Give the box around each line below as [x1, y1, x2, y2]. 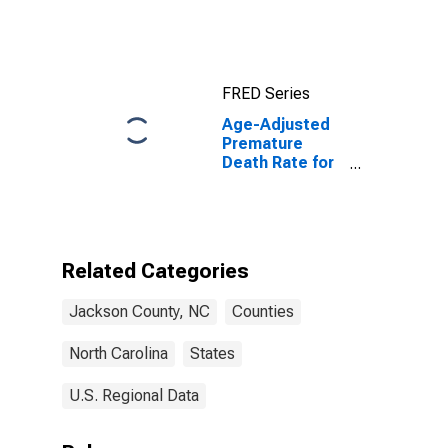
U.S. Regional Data [69, 386, 199, 405]
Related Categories [62, 259, 249, 283]
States [190, 344, 235, 363]
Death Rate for [222, 153, 334, 172]
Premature [222, 134, 303, 153]
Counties [232, 302, 294, 321]
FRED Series [222, 84, 310, 103]
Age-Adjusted [222, 115, 330, 134]
